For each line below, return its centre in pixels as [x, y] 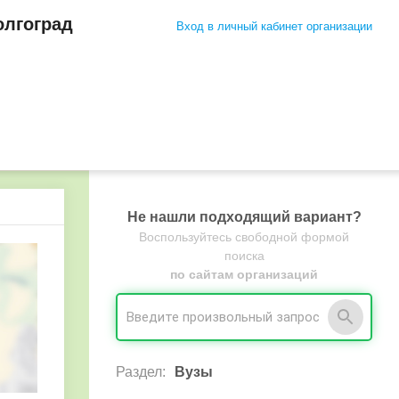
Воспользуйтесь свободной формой [244, 237]
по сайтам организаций [244, 274]
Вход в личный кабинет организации [274, 26]
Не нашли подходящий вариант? [244, 217]
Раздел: [141, 372]
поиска [244, 256]
